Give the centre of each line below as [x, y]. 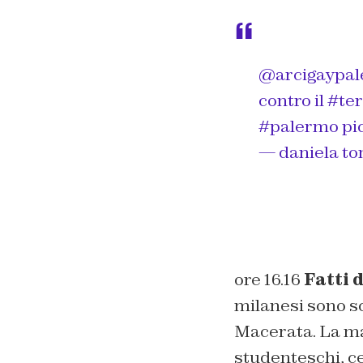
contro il [293, 101]
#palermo [298, 127]
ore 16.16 [269, 280]
